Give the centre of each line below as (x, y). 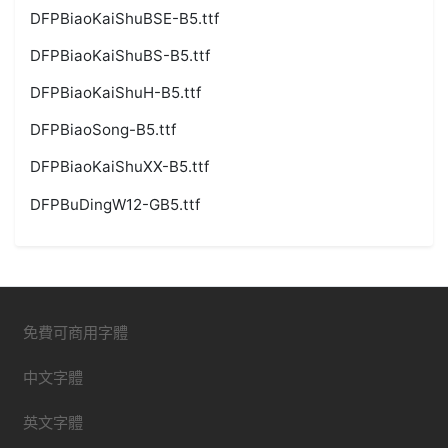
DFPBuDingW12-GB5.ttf (115, 204)
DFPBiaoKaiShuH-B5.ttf (116, 93)
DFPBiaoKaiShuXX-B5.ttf (120, 167)
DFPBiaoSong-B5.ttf (103, 130)
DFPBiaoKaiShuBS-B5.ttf (120, 55)
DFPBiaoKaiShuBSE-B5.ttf (125, 18)
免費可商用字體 (75, 333)
